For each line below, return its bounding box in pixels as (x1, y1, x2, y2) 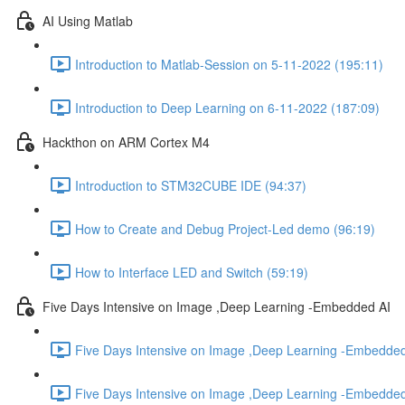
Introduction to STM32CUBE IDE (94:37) (75, 175, 306, 194)
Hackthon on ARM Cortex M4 (42, 132, 210, 151)
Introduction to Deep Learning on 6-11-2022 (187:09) (75, 98, 380, 117)
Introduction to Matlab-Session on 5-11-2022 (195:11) (75, 54, 383, 73)
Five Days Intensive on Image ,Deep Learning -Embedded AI (42, 297, 391, 316)
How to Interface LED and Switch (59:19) (75, 262, 308, 281)
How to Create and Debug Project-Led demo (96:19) (75, 219, 375, 238)
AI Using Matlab (42, 11, 133, 30)
